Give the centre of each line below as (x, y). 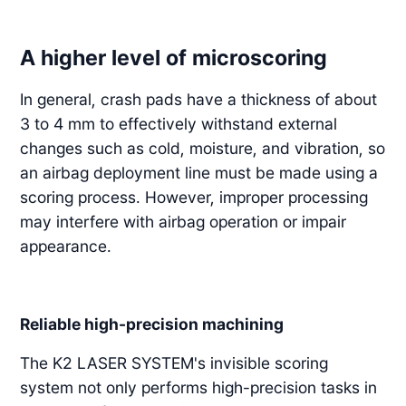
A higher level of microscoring (174, 57)
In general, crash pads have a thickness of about (199, 99)
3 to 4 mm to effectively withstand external (179, 123)
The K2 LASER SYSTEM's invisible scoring (174, 362)
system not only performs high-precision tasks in (199, 387)
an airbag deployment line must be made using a (199, 172)
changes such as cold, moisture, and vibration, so (203, 148)
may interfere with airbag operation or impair (184, 221)
